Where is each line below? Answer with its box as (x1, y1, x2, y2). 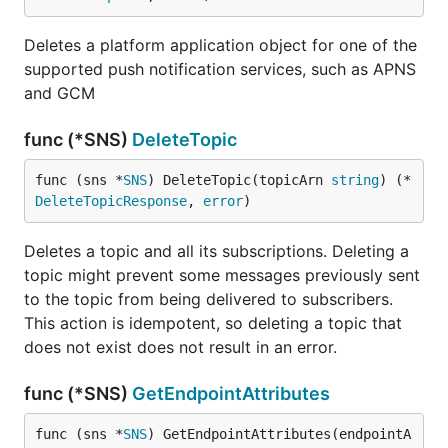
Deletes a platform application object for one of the (24, 35, 417, 55)
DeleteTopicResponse (35, 193, 187, 209)
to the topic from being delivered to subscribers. (24, 289, 393, 309)
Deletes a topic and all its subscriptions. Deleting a (24, 241, 409, 261)
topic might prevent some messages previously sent (24, 265, 420, 285)
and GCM (24, 83, 95, 103)
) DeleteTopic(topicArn (147, 172, 331, 188)
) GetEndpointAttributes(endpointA (147, 426, 411, 442)
